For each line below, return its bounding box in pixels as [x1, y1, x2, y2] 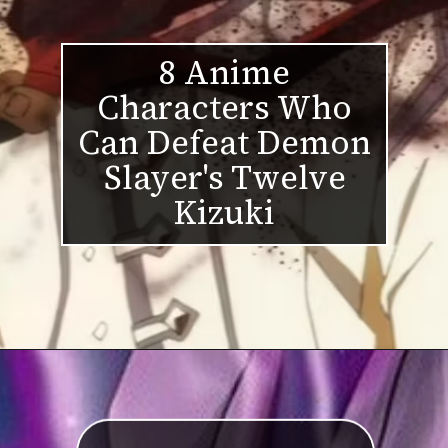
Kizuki [174, 190, 276, 236]
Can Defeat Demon [78, 120, 372, 166]
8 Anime [159, 50, 291, 96]
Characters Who [97, 85, 353, 131]
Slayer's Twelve [103, 155, 346, 201]
